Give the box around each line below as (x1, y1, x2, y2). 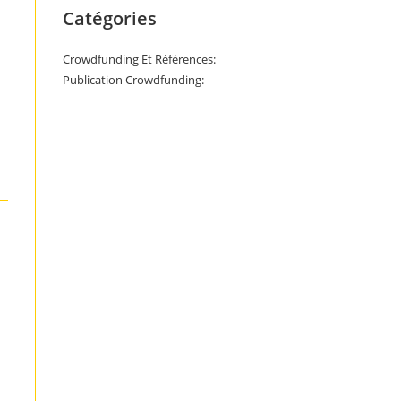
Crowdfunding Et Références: (63, 51, 216, 67)
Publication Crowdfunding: (63, 72, 204, 88)
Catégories (63, 6, 157, 30)
